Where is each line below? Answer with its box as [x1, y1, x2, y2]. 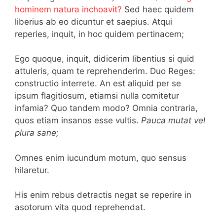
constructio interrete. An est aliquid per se [15, 78, 181, 88]
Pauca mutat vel [141, 115, 205, 125]
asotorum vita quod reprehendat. [15, 202, 146, 212]
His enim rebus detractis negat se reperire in [15, 190, 191, 200]
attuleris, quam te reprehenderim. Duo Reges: [15, 66, 195, 76]
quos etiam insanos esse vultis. [15, 115, 141, 125]
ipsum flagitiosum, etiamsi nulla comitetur [15, 91, 179, 101]
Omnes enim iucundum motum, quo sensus [15, 152, 186, 163]
